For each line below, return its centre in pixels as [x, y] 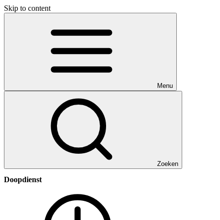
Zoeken [168, 164]
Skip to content [27, 8]
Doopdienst [23, 180]
